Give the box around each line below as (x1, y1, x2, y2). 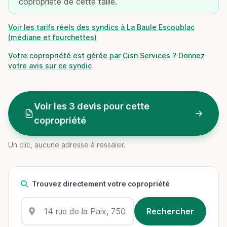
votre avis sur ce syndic (8, 61, 92, 70)
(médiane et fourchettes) (8, 33, 97, 42)
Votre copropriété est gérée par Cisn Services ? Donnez (8, 51, 205, 60)
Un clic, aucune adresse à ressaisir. (8, 140, 126, 149)
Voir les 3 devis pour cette (33, 101, 149, 111)
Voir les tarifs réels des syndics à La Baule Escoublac (8, 23, 195, 31)
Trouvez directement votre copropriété (32, 179, 170, 188)
